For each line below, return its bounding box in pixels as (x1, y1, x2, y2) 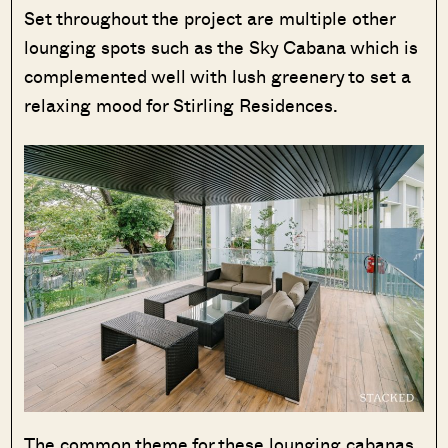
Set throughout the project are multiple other (24, 5, 396, 32)
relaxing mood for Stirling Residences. (24, 92, 344, 119)
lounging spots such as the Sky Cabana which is (24, 34, 419, 61)
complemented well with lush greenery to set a (24, 63, 412, 90)
